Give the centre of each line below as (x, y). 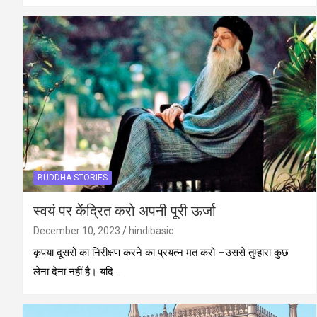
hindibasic (151, 231)
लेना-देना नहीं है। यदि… (77, 272)
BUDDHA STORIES (73, 178)
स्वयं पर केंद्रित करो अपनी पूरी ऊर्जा (125, 212)
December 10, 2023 (77, 231)
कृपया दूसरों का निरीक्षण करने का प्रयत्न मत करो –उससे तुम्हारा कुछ (161, 253)
